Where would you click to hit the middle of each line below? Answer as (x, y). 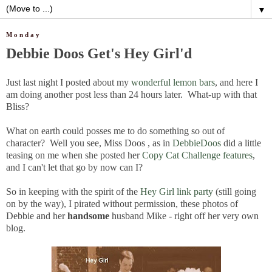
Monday (24, 34)
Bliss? (18, 106)
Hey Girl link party (177, 191)
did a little (241, 143)
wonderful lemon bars (173, 82)
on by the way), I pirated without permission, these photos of (122, 203)
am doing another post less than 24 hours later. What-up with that (131, 94)
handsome (88, 216)
